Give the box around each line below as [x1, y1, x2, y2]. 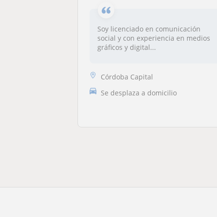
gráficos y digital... [97, 43, 156, 52]
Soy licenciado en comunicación [97, 24, 201, 33]
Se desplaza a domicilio [101, 88, 177, 97]
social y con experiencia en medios [97, 33, 211, 43]
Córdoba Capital [101, 72, 154, 81]
